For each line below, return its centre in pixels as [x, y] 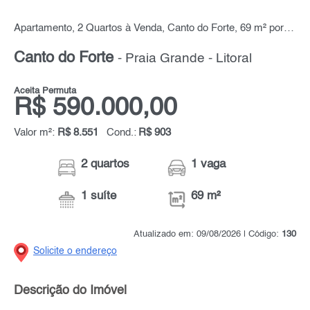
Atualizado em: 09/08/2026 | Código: [208, 235]
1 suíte [99, 197]
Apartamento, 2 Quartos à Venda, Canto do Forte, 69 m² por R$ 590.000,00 [289, 29]
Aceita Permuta [45, 91]
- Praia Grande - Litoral [185, 59]
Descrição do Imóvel [70, 291]
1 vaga [209, 165]
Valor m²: [36, 133]
